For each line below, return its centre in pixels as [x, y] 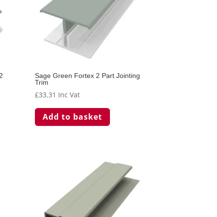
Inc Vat [69, 95]
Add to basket [73, 116]
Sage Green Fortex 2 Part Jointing [88, 76]
